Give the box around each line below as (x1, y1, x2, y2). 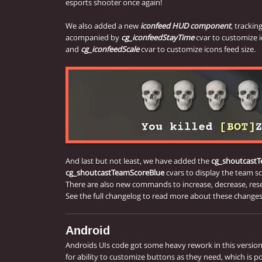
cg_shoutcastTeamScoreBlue (65, 167, 164, 178)
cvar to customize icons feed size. (139, 43, 256, 54)
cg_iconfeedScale (81, 43, 139, 54)
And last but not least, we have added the (65, 156, 211, 167)
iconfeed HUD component (140, 20, 231, 31)
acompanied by (65, 32, 121, 43)
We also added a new (65, 20, 140, 31)
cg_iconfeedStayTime (121, 32, 194, 43)
